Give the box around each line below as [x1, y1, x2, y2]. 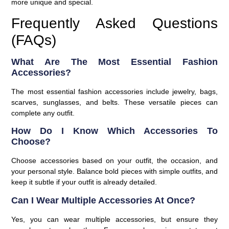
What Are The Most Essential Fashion [11, 57, 218, 67]
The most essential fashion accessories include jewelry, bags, [11, 87, 218, 96]
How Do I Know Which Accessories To [11, 126, 218, 136]
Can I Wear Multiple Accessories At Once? [11, 195, 196, 205]
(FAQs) [11, 32, 57, 49]
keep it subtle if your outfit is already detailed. [11, 178, 157, 187]
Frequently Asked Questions [11, 15, 218, 32]
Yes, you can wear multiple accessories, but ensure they [11, 215, 218, 223]
